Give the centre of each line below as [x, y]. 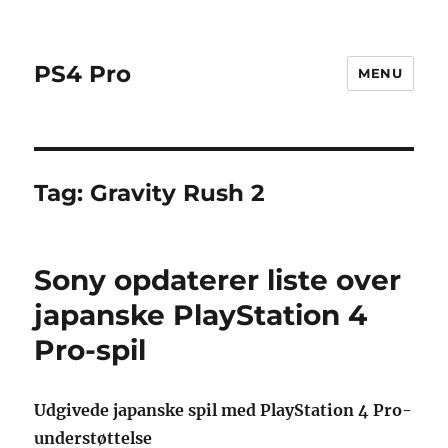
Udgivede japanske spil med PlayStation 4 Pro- [223, 410]
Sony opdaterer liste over [218, 280]
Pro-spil [90, 350]
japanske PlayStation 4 [201, 315]
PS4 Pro [83, 73]
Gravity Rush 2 [178, 193]
